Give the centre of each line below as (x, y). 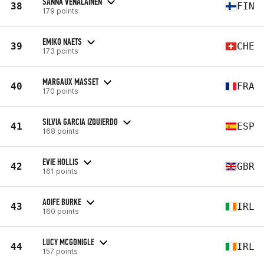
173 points (60, 51)
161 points (60, 171)
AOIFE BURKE (62, 202)
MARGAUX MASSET (70, 81)
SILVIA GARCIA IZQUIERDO (80, 121)
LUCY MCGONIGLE (68, 242)
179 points (60, 11)
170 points (60, 91)
